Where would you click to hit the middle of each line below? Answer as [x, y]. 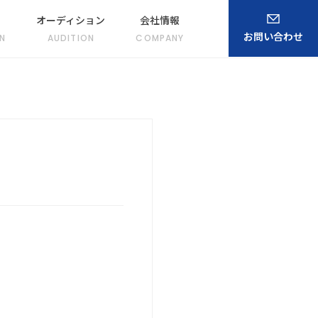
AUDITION [71, 38]
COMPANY [160, 38]
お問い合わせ [273, 37]
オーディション [71, 20]
